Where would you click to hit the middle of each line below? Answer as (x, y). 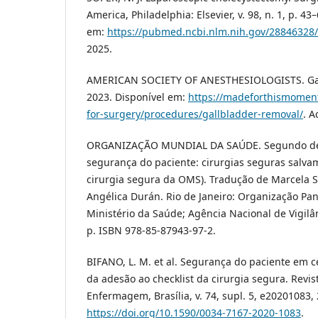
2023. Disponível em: (137, 97)
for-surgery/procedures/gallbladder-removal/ (195, 114)
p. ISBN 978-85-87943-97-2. (151, 231)
